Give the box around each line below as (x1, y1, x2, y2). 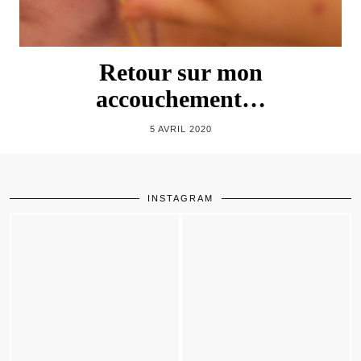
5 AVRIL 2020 (149, 124, 212, 135)
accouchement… (95, 85, 266, 113)
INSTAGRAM (147, 193, 214, 204)
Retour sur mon (98, 59, 263, 86)
